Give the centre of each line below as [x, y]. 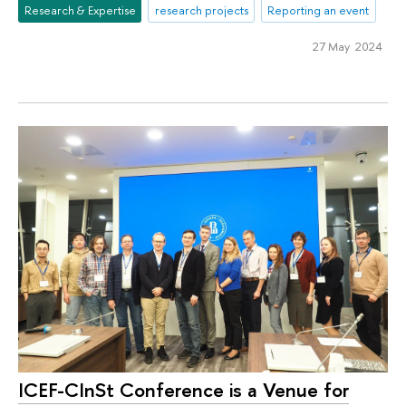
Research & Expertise [80, 10]
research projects [201, 10]
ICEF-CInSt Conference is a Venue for [184, 389]
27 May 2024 [347, 46]
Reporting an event [319, 10]
